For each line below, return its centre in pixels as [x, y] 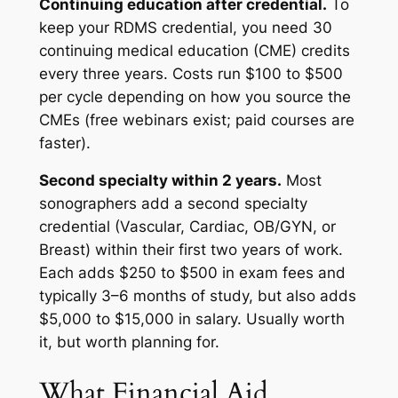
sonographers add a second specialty [173, 204]
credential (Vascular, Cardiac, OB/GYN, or [187, 227]
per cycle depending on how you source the [195, 96]
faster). [64, 143]
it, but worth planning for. [129, 342]
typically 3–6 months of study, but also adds [197, 296]
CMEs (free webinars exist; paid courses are [196, 119]
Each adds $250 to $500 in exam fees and [192, 273]
